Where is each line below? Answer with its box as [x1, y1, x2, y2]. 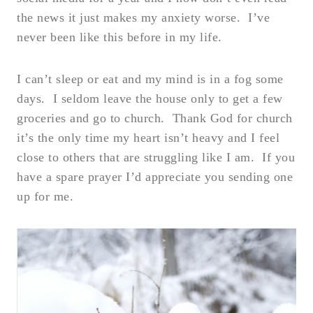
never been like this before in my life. [17, 29, 222, 44]
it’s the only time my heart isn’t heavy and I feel [17, 130, 279, 145]
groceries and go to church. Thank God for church [17, 110, 293, 125]
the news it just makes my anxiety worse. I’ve [17, 10, 270, 24]
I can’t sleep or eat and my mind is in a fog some [17, 71, 284, 86]
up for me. [17, 189, 73, 203]
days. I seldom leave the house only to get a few [17, 91, 283, 105]
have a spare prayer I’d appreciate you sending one [17, 169, 293, 184]
